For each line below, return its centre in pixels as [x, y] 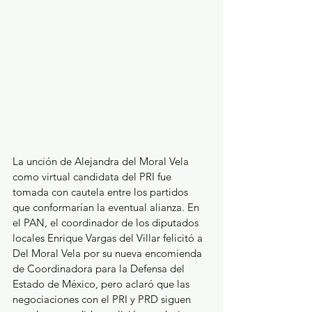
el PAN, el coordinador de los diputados [107, 223]
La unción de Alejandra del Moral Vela [102, 162]
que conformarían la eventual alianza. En [107, 208]
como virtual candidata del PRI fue [93, 177]
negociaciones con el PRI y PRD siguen [103, 299]
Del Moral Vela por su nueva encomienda [109, 253]
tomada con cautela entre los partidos [102, 192]
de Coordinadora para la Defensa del [100, 269]
